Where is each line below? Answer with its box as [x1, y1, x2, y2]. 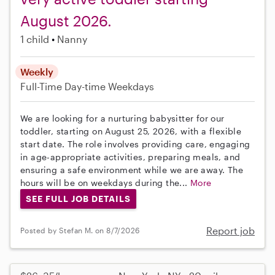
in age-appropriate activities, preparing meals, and [20, 152, 241, 163]
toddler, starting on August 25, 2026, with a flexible [20, 126, 242, 137]
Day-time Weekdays [64, 80, 154, 93]
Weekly [20, 66, 53, 78]
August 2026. [20, 12, 112, 30]
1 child [20, 33, 49, 45]
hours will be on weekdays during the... [20, 177, 190, 188]
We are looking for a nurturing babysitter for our [20, 113, 225, 124]
